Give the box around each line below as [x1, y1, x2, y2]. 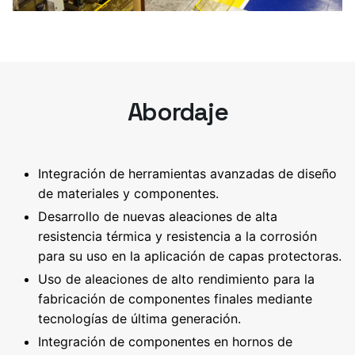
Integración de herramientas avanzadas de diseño [38, 165, 337, 181]
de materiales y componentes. [38, 185, 219, 201]
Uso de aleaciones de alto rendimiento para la [38, 270, 315, 287]
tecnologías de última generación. [38, 310, 241, 326]
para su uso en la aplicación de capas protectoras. [38, 247, 342, 264]
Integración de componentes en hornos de [38, 333, 292, 349]
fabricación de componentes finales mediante [38, 290, 312, 307]
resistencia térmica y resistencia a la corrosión [38, 227, 317, 244]
